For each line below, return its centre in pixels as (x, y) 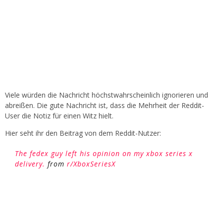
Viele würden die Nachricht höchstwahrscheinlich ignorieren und (107, 95)
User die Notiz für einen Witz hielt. (59, 116)
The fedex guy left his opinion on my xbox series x (104, 154)
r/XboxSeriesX (91, 164)
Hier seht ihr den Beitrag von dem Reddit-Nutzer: (83, 133)
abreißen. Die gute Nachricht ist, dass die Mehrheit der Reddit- (105, 106)
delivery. (30, 164)
